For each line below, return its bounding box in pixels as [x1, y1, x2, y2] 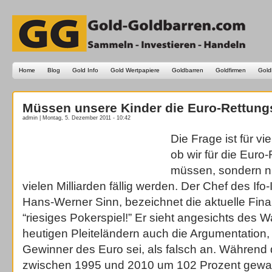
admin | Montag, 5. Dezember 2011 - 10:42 [22, 115, 131, 121]
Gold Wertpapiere [110, 67, 160, 73]
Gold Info [72, 67, 98, 73]
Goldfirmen [216, 67, 246, 73]
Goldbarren [172, 67, 203, 73]
